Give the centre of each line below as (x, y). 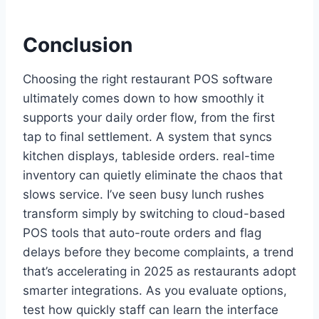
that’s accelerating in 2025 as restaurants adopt (159, 272)
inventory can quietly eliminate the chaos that (153, 176)
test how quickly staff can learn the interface (151, 310)
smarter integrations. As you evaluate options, (155, 291)
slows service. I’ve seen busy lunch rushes (143, 195)
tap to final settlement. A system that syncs (147, 137)
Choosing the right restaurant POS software (148, 79)
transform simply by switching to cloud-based (154, 214)
